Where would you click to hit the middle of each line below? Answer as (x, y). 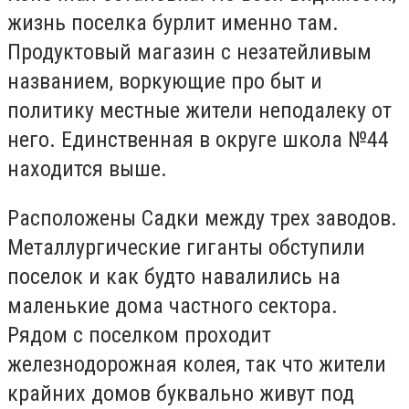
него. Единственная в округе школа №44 (198, 140)
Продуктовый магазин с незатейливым (189, 52)
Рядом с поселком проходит (139, 335)
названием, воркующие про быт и (165, 82)
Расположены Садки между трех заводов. (202, 218)
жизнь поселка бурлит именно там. (173, 23)
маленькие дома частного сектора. (173, 305)
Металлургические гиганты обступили (186, 247)
